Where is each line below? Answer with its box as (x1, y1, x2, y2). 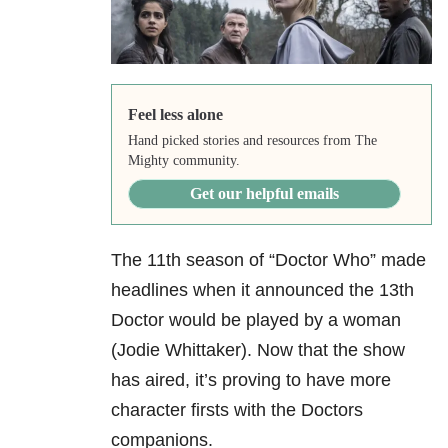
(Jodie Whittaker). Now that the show (111, 340, 405, 361)
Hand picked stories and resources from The (127, 133, 377, 149)
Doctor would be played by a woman (111, 310, 401, 331)
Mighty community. (127, 153, 240, 169)
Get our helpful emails (189, 185, 339, 203)
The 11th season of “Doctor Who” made (111, 250, 426, 271)
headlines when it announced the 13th (111, 280, 414, 301)
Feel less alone (127, 106, 223, 124)
